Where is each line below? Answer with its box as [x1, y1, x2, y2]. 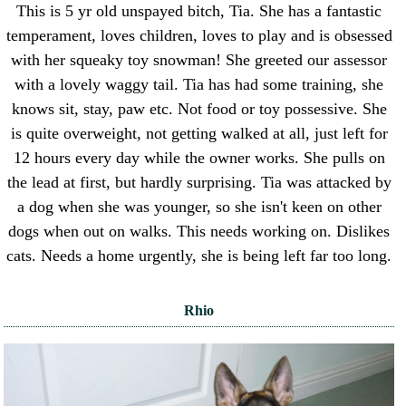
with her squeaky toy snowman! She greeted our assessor [11, 51, 388, 70]
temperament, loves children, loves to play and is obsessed [5, 26, 392, 45]
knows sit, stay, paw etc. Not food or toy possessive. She [11, 100, 387, 119]
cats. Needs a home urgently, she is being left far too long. [6, 246, 392, 266]
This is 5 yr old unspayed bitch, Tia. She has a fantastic [16, 2, 382, 21]
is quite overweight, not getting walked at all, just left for [10, 124, 388, 143]
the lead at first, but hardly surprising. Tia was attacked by [6, 173, 391, 192]
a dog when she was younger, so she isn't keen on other [16, 198, 382, 217]
